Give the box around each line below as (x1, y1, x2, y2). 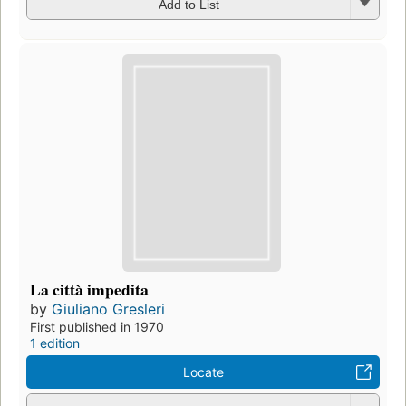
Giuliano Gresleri (52, 299, 165, 318)
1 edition (30, 334, 80, 351)
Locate (182, 363, 224, 380)
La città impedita (30, 276, 149, 301)
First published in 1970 (30, 318, 164, 334)
